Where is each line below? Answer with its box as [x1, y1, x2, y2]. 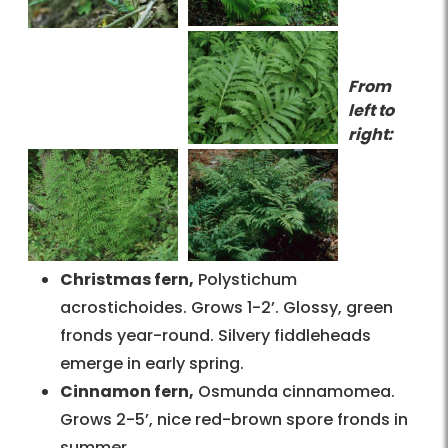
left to [348, 99, 394, 123]
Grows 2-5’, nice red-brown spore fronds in [60, 408, 408, 432]
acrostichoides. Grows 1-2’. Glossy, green [60, 296, 393, 320]
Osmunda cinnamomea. [194, 380, 395, 404]
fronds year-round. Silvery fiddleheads [60, 324, 371, 348]
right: [348, 123, 393, 147]
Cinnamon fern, [60, 380, 194, 404]
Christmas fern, [60, 268, 194, 292]
